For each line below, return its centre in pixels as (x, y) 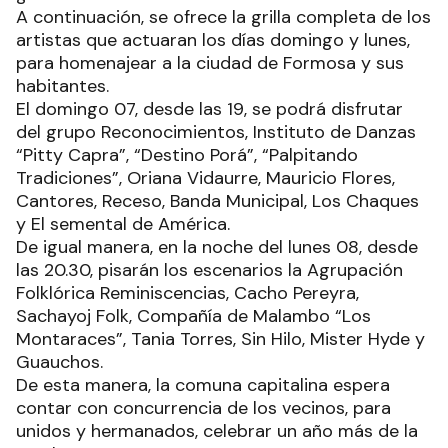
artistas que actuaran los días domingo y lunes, (213, 40)
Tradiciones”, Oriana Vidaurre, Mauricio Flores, (205, 178)
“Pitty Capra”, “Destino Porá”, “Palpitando (187, 155)
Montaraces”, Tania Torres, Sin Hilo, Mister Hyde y (220, 339)
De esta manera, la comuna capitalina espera (203, 385)
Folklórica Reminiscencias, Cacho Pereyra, (187, 293)
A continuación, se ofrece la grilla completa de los (223, 17)
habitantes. (65, 86)
